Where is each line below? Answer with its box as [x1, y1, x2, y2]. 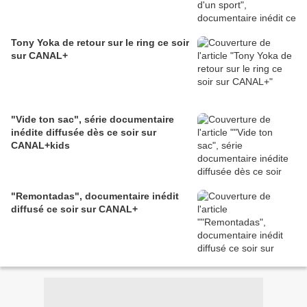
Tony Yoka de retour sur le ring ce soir [11, 37, 189, 49]
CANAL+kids [11, 140, 70, 151]
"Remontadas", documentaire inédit [11, 191, 179, 202]
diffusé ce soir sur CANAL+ [11, 204, 138, 215]
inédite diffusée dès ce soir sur [11, 127, 156, 138]
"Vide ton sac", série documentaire [11, 114, 174, 125]
